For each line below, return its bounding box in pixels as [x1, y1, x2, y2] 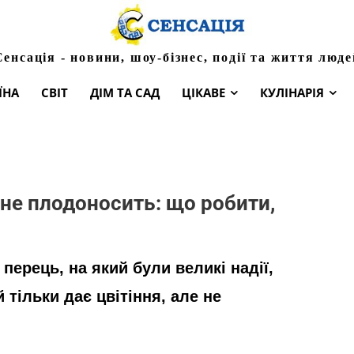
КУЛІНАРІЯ [260, 84, 324, 100]
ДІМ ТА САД [90, 84, 160, 100]
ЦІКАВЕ [182, 84, 225, 100]
